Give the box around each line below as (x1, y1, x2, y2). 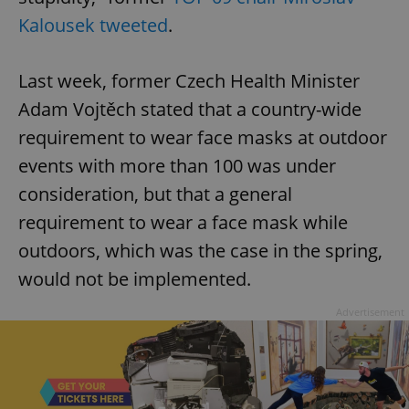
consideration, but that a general (18, 181, 292, 206)
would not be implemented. (18, 266, 251, 291)
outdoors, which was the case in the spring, (18, 237, 383, 263)
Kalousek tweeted (18, 12, 168, 37)
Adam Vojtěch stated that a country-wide (18, 96, 362, 121)
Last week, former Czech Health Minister (18, 68, 360, 93)
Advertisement (336, 304, 404, 319)
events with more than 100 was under (18, 152, 336, 178)
